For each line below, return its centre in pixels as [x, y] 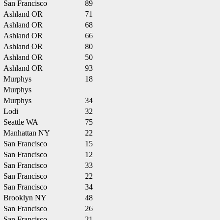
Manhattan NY [27, 133]
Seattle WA [21, 122]
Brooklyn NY [25, 198]
